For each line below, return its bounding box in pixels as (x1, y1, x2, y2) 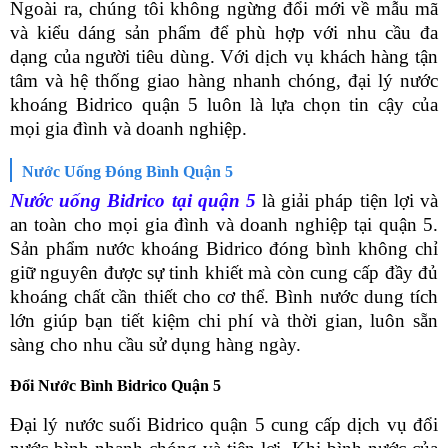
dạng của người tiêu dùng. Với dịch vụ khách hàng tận (10, 46, 438, 68)
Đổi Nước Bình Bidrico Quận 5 (10, 377, 221, 395)
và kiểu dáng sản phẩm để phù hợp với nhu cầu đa (10, 22, 438, 44)
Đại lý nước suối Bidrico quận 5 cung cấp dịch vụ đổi (10, 414, 438, 436)
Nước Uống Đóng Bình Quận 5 (22, 163, 233, 181)
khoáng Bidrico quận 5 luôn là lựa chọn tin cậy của (10, 94, 438, 116)
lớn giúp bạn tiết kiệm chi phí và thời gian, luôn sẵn (10, 310, 438, 332)
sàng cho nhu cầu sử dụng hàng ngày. (10, 334, 301, 356)
